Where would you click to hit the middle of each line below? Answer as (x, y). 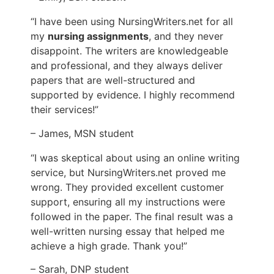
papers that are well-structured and (113, 80)
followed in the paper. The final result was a (132, 216)
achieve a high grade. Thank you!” (109, 246)
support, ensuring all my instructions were (128, 202)
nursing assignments (98, 36)
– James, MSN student (82, 133)
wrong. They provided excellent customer (127, 187)
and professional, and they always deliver (127, 66)
